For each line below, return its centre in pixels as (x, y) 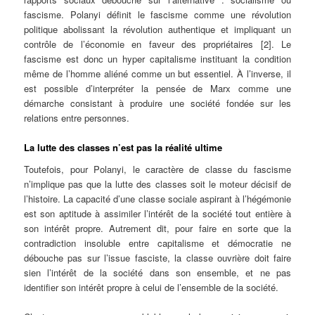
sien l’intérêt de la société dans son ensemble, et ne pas (157, 273)
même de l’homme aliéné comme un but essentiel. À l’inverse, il (157, 73)
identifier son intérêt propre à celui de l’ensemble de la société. (152, 288)
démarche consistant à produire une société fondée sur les (157, 103)
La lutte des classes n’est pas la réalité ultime (123, 147)
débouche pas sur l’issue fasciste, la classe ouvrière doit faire (157, 258)
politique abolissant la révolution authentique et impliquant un (157, 29)
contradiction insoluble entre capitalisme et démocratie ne (157, 243)
